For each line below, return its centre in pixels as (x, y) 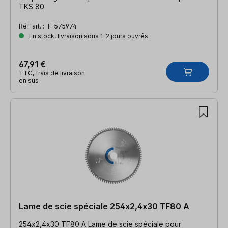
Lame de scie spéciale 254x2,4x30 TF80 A (104, 206)
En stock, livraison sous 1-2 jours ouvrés (88, 36)
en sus (29, 80)
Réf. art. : (32, 26)
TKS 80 (32, 6)
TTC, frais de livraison (52, 73)
